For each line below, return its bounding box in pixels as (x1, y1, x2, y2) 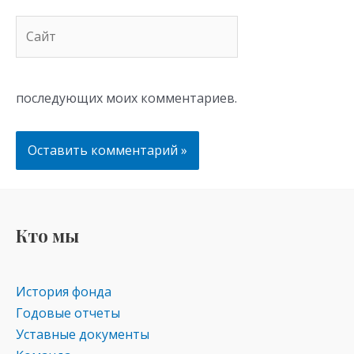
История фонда (16, 282, 111, 300)
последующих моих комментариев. (16, 88, 237, 107)
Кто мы (16, 223, 79, 247)
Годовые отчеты (16, 303, 120, 322)
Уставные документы (16, 325, 149, 343)
